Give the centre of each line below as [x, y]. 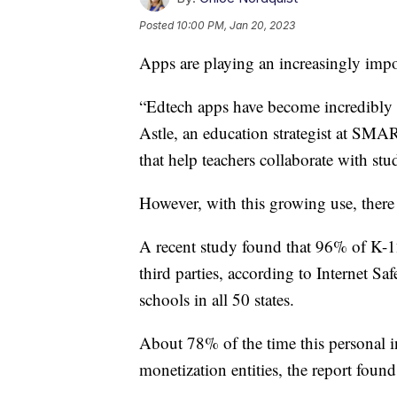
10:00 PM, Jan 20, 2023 [236, 26]
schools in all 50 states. [217, 300]
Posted [158, 26]
